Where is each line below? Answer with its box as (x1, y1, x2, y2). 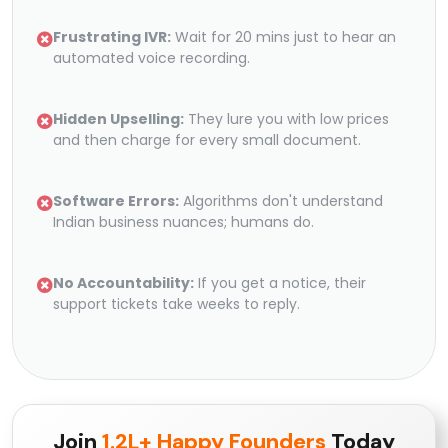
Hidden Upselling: (53, 109, 184, 130)
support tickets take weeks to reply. (53, 294, 300, 315)
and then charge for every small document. (53, 130, 361, 151)
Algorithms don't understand (179, 191, 383, 212)
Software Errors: (53, 191, 179, 212)
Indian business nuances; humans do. (53, 212, 314, 233)
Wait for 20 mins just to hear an (171, 27, 396, 48)
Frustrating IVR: (53, 27, 171, 48)
